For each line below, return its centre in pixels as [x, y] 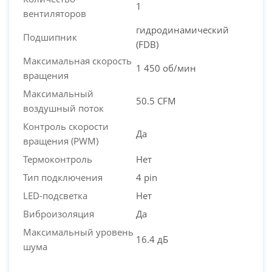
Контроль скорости [66, 127]
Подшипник [50, 37]
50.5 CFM [156, 101]
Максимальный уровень [78, 232]
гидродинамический [182, 30]
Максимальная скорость [77, 61]
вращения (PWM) [61, 141]
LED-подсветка [55, 196]
